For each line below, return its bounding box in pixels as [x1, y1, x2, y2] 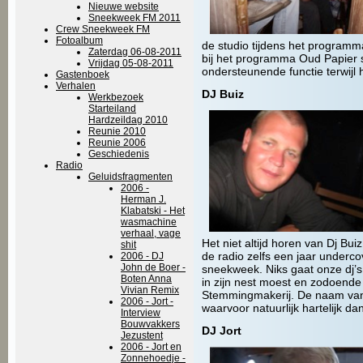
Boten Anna [121, 272, 172, 284]
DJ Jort [202, 324, 241, 337]
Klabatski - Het [121, 204, 185, 216]
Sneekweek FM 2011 [88, 11, 181, 23]
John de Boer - [121, 261, 186, 273]
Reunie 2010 [88, 125, 146, 137]
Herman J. [121, 193, 166, 205]
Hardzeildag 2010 [88, 113, 168, 126]
